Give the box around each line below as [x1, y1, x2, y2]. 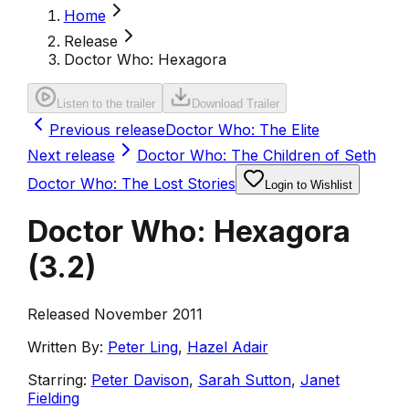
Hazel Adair [186, 337, 268, 356]
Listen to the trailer [56, 97, 155, 110]
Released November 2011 [26, 304, 203, 323]
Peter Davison [90, 370, 189, 389]
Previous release [48, 121, 165, 139]
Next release [26, 146, 115, 164]
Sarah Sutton [197, 370, 291, 389]
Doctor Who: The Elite [164, 121, 320, 139]
